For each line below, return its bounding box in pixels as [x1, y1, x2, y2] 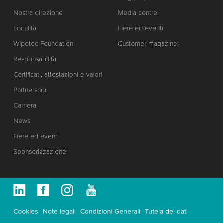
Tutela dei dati [144, 207, 188, 216]
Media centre [118, 8, 158, 17]
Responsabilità [13, 55, 56, 64]
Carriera [13, 101, 36, 110]
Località [13, 24, 36, 33]
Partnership [13, 86, 46, 95]
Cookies [13, 207, 38, 216]
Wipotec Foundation [13, 39, 73, 48]
